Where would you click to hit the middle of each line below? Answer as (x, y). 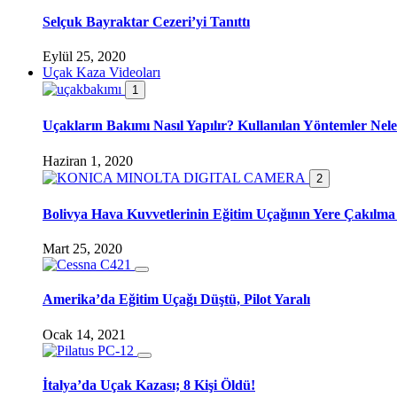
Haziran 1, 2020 (88, 160)
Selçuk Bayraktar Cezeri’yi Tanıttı (146, 21)
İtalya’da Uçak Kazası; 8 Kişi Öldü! (149, 385)
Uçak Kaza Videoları (101, 72)
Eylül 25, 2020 (84, 56)
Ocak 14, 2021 (84, 334)
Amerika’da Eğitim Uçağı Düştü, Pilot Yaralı (176, 300)
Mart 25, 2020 (82, 249)
